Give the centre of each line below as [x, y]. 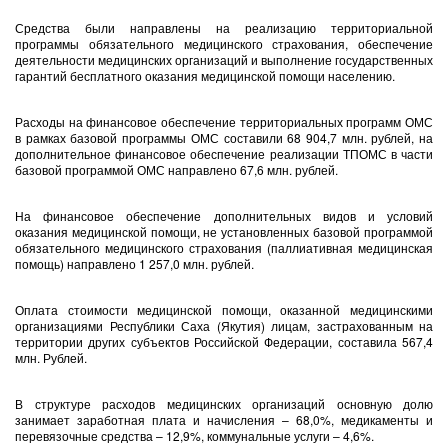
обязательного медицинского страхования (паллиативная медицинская [224, 247]
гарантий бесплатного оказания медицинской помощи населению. [205, 75]
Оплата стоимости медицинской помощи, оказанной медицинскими [224, 309]
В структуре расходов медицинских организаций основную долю [224, 403]
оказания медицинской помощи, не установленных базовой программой [224, 231]
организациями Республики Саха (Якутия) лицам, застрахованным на [224, 325]
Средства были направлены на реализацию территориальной [224, 27]
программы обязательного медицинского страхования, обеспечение [224, 43]
